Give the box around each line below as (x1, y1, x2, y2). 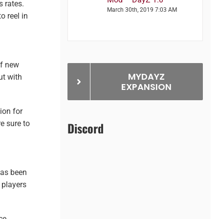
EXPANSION (121, 81, 172, 93)
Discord (67, 119, 104, 137)
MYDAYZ (128, 70, 165, 83)
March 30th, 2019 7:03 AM (107, 6, 177, 14)
